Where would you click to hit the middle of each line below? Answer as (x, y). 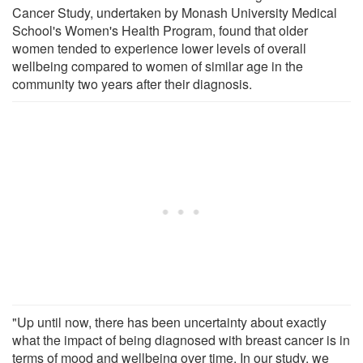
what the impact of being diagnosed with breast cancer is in (181, 340)
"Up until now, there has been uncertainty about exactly (169, 322)
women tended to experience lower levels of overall (159, 48)
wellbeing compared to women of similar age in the (158, 66)
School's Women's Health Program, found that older (160, 30)
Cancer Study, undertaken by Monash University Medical (175, 12)
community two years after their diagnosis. (132, 83)
